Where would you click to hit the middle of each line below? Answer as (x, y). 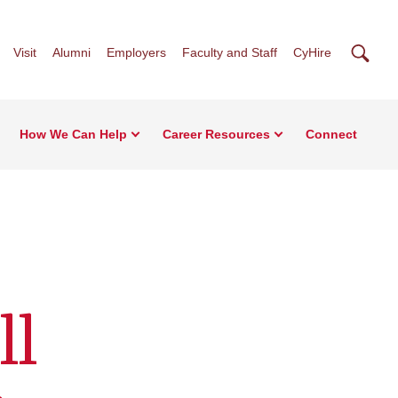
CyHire (312, 52)
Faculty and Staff (230, 52)
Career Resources (216, 134)
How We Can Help (73, 134)
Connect (331, 134)
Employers (136, 52)
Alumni (72, 52)
